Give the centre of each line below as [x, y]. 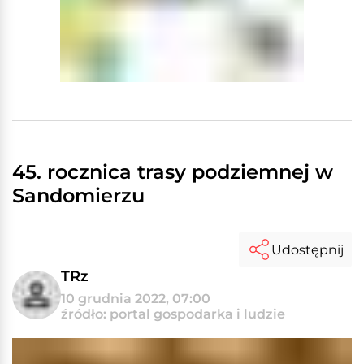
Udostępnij [308, 249]
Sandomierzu [78, 195]
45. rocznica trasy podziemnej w [173, 172]
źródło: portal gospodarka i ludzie [173, 314]
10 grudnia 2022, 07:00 [136, 299]
